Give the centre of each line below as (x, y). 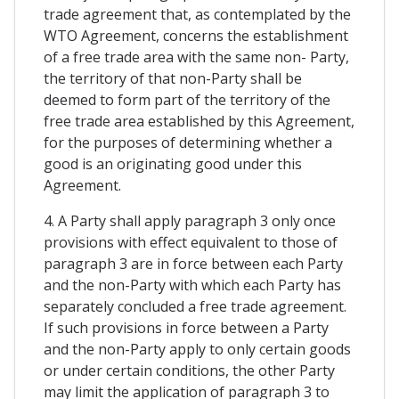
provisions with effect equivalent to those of (191, 242)
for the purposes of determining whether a (188, 142)
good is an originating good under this (173, 163)
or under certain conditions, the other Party (189, 370)
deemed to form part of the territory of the (187, 99)
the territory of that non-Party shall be (173, 78)
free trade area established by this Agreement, (199, 121)
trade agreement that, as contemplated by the (197, 14)
